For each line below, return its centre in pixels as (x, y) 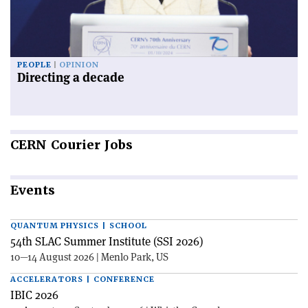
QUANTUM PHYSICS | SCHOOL (79, 226)
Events (33, 190)
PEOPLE (34, 65)
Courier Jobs (90, 145)
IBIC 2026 (34, 295)
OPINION (79, 65)
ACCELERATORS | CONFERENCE (82, 280)
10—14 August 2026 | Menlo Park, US (89, 257)
